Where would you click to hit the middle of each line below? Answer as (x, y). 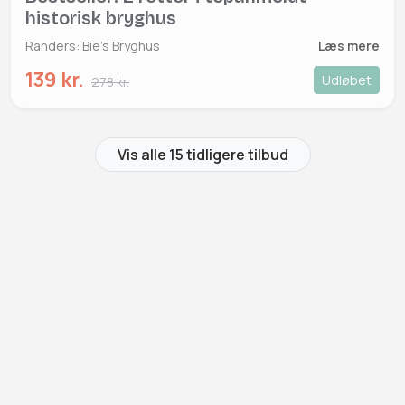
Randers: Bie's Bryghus (93, 46)
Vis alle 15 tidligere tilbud (202, 155)
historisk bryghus (101, 19)
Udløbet (347, 80)
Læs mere (349, 46)
